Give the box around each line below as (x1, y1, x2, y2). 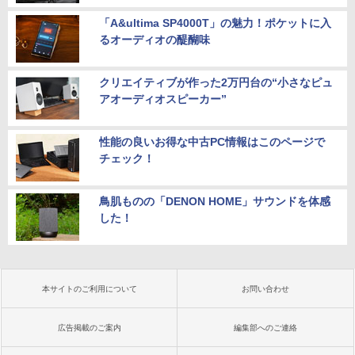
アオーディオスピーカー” (99, 93, 227, 106)
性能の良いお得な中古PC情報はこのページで (99, 136, 325, 149)
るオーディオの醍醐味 (99, 33, 210, 47)
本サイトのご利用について (42, 284, 137, 294)
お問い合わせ (242, 284, 289, 294)
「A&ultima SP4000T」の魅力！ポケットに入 (99, 17, 331, 30)
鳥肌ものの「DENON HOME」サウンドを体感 (99, 195, 330, 208)
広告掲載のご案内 (58, 323, 121, 333)
